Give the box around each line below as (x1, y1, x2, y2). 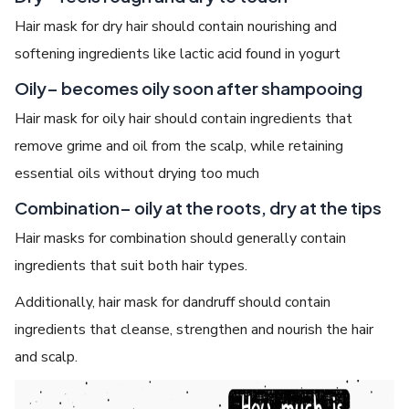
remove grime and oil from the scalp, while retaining (15, 135, 344, 156)
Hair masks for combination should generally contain (15, 227, 347, 248)
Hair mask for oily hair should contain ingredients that (15, 108, 353, 129)
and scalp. (15, 346, 79, 367)
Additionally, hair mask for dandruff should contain (15, 291, 331, 312)
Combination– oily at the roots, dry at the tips (15, 196, 383, 218)
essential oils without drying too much (15, 163, 260, 184)
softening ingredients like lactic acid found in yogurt (15, 43, 341, 64)
